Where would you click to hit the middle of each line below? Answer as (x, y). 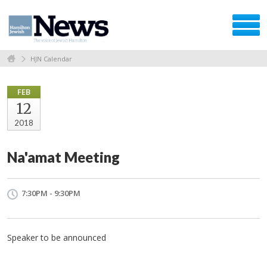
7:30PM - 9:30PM (51, 193)
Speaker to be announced (57, 237)
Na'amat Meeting (63, 157)
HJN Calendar (51, 58)
